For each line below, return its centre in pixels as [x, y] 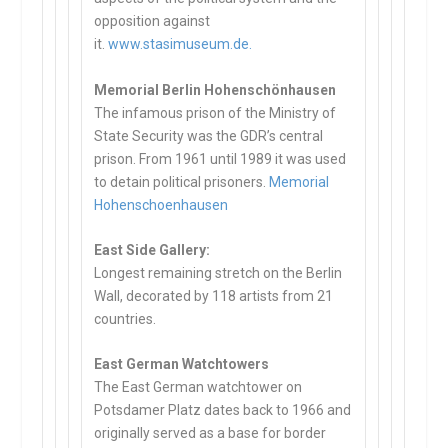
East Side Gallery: [152, 249]
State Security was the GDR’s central [209, 135]
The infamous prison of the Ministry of [215, 112]
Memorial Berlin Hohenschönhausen [215, 89]
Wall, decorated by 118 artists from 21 [214, 295]
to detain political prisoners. [182, 181]
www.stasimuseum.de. [180, 44]
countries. [125, 318]
